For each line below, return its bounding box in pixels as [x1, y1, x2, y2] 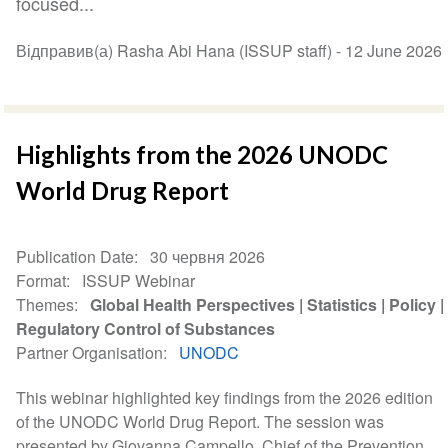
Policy [389, 293, 437, 317]
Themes [16, 293, 75, 317]
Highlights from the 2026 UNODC [16, 140, 389, 170]
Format [16, 269, 67, 293]
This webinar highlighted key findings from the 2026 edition [16, 386, 434, 410]
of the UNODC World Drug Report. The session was [16, 410, 385, 434]
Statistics [307, 293, 378, 317]
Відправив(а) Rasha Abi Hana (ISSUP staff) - [16, 39, 346, 63]
